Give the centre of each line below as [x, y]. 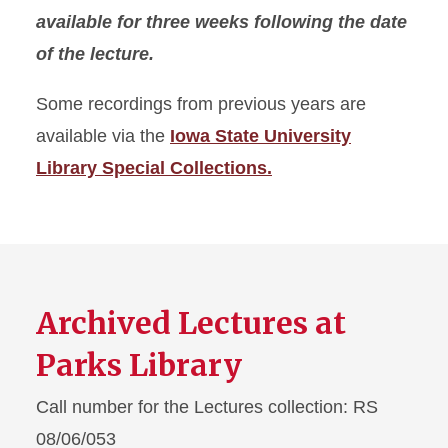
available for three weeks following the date [221, 22]
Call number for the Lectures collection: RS [207, 407]
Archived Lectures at [191, 323]
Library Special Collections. [154, 168]
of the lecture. [95, 54]
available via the [103, 136]
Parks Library [139, 365]
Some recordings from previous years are [201, 104]
